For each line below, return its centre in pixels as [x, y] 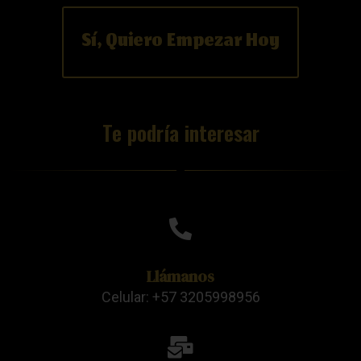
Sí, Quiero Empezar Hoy [180, 42]
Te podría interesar [180, 132]
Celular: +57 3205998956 [180, 297]
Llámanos [180, 276]
